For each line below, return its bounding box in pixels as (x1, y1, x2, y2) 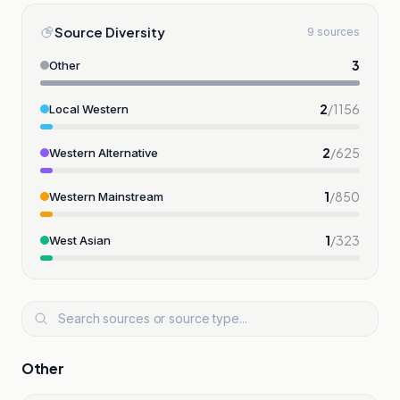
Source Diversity (54, 22, 165, 40)
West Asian (49, 232, 111, 247)
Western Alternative (49, 145, 158, 160)
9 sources (307, 24, 360, 38)
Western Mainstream (49, 188, 163, 204)
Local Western (49, 101, 129, 116)
